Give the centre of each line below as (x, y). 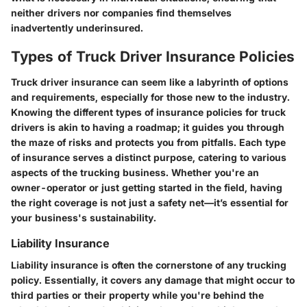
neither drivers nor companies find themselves (121, 12)
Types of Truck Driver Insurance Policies (153, 56)
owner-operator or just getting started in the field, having (147, 188)
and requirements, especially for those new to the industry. (150, 97)
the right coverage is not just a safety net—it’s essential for (150, 203)
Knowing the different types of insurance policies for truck (148, 112)
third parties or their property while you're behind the (137, 295)
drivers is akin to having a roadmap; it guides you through (148, 127)
